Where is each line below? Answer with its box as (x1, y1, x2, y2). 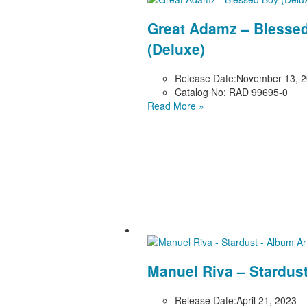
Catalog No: (174, 84, 226, 99)
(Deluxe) (147, 38, 205, 60)
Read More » (147, 98, 204, 112)
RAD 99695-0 (225, 84, 288, 99)
